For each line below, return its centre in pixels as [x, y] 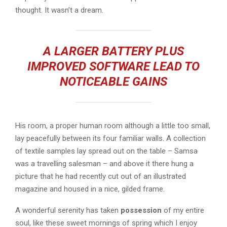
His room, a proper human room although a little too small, [113, 125]
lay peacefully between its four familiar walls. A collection [110, 138]
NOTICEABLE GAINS [113, 81]
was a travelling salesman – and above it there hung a [104, 163]
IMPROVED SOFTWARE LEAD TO [113, 66]
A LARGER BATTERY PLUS [113, 51]
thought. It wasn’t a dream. [59, 10]
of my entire [183, 210]
